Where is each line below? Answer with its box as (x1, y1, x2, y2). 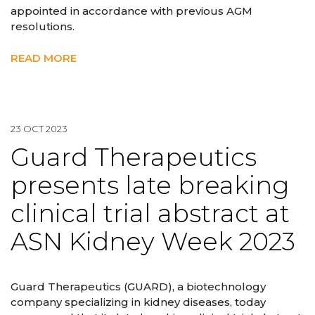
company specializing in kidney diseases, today (11, 295, 266, 309)
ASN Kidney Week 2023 (11, 226, 295, 257)
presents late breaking (11, 169, 290, 200)
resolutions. (11, 20, 75, 34)
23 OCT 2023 (11, 122, 67, 134)
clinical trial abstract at (11, 198, 290, 229)
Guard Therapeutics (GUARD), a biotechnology (11, 280, 266, 294)
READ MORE (11, 51, 77, 65)
